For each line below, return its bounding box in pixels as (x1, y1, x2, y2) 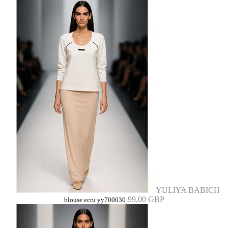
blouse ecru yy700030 (64, 196, 126, 204)
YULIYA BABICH (156, 186, 220, 194)
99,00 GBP (127, 195, 164, 204)
